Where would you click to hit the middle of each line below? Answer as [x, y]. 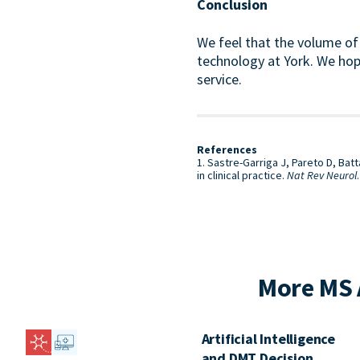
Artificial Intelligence [268, 339]
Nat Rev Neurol [322, 175]
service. [220, 79]
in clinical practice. [242, 175]
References [227, 149]
